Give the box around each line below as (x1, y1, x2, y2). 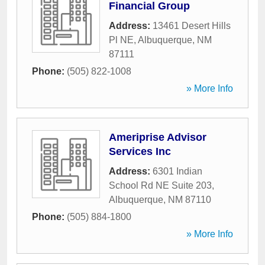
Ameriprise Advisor (109, 131, 206, 143)
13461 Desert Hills (153, 21, 231, 31)
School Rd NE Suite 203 (109, 180, 212, 190)
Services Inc (109, 146, 171, 157)
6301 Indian (153, 166, 202, 176)
